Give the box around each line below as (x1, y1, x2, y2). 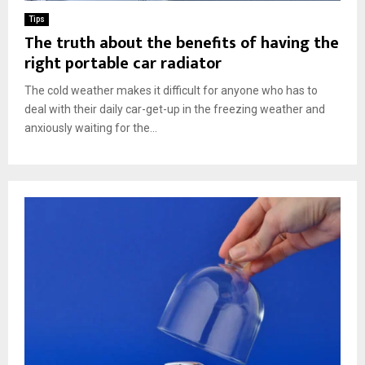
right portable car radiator (24, 49, 222, 77)
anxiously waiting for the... (24, 121, 157, 134)
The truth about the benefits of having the (24, 29, 339, 57)
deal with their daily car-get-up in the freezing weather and (24, 102, 325, 116)
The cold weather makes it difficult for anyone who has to (24, 83, 318, 97)
